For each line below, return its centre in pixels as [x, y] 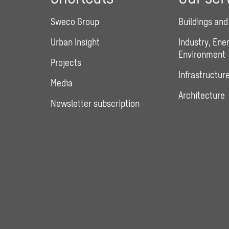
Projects [66, 63]
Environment [202, 54]
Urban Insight [75, 42]
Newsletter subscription [95, 104]
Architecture [201, 95]
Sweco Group [75, 22]
